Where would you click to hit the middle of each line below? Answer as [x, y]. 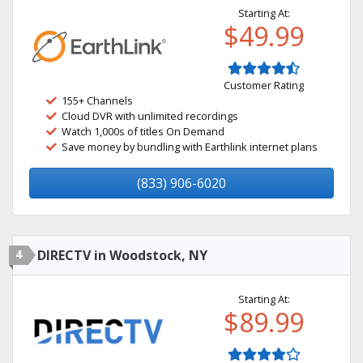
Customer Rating [264, 85]
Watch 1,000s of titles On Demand [143, 131]
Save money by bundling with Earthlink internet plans [190, 147]
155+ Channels [97, 100]
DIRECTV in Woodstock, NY [122, 255]
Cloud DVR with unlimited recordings [150, 116]
